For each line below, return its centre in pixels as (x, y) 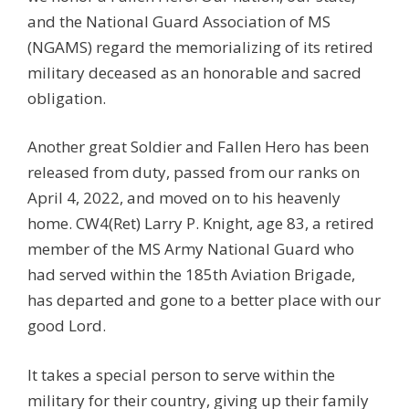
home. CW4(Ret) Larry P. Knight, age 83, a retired (201, 223)
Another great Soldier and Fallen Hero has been (198, 147)
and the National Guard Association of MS (179, 21)
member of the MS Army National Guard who (191, 249)
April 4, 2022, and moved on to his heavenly (184, 198)
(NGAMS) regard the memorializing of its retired (200, 47)
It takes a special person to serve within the (181, 374)
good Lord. (67, 325)
